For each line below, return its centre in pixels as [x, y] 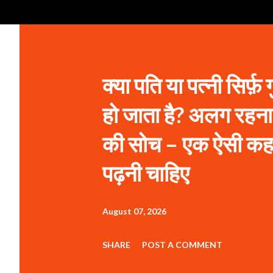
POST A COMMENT [182, 245]
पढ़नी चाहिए [146, 173]
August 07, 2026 [134, 211]
